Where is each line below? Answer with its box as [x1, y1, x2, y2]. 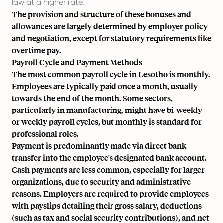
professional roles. [12, 128, 79, 139]
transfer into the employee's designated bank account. [12, 152, 207, 163]
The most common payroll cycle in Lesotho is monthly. [12, 69, 210, 79]
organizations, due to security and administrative [12, 176, 191, 187]
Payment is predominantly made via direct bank [12, 140, 186, 151]
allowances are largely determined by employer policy [12, 21, 208, 31]
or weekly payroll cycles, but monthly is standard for [12, 116, 202, 127]
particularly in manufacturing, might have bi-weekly [12, 105, 202, 115]
